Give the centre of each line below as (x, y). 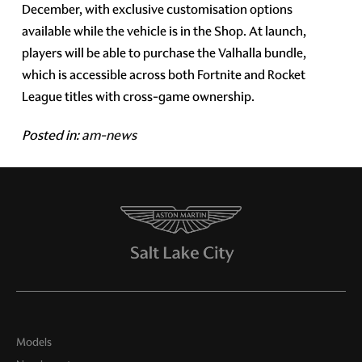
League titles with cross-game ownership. (139, 96)
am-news (109, 135)
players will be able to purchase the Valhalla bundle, (164, 53)
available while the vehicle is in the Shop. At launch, (164, 31)
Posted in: (52, 135)
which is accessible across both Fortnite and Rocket (164, 74)
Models (34, 342)
